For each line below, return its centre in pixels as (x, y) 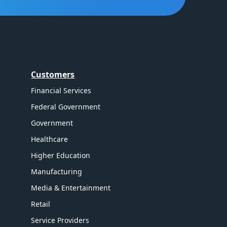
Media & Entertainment (71, 187)
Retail (41, 204)
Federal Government (66, 106)
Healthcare (50, 139)
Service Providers (60, 220)
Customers (53, 74)
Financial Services (61, 90)
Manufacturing (57, 171)
